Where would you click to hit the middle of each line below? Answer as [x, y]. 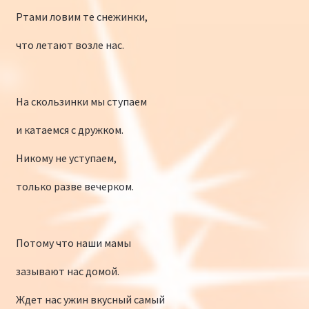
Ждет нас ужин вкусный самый [90, 299]
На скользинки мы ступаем [81, 101]
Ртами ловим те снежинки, [81, 16]
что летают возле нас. [70, 44]
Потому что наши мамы [73, 242]
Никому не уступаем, [66, 158]
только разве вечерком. [74, 186]
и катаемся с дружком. [69, 129]
